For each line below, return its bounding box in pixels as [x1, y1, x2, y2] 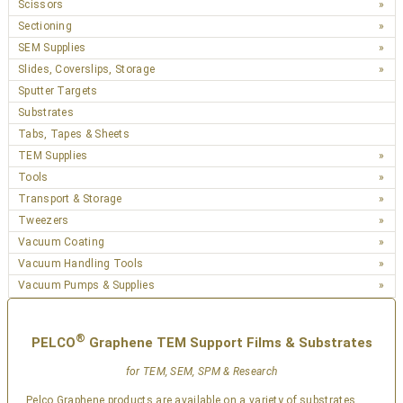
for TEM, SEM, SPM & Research [125, 365, 278, 378]
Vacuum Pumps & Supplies [18, 279, 155, 291]
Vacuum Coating [18, 236, 105, 248]
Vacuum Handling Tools [18, 257, 144, 270]
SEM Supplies [18, 41, 86, 54]
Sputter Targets [18, 85, 98, 97]
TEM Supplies [18, 149, 88, 162]
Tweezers [18, 214, 69, 227]
